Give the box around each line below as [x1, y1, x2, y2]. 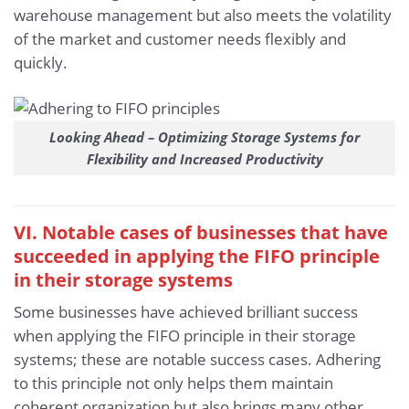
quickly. [14, 52, 68, 74]
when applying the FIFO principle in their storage [14, 325, 356, 347]
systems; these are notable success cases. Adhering [14, 349, 381, 371]
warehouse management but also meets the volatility [14, 5, 392, 26]
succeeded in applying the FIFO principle [14, 243, 380, 269]
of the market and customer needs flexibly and [14, 28, 346, 50]
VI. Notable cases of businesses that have [14, 219, 388, 246]
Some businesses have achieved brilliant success [14, 301, 358, 323]
